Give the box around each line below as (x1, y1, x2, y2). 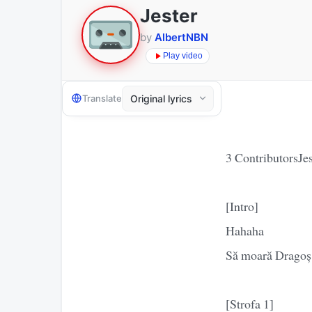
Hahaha (226, 221, 264, 239)
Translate (82, 93, 122, 104)
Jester (140, 4, 198, 26)
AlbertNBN (155, 30, 208, 44)
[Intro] (226, 197, 258, 214)
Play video (163, 51, 203, 61)
